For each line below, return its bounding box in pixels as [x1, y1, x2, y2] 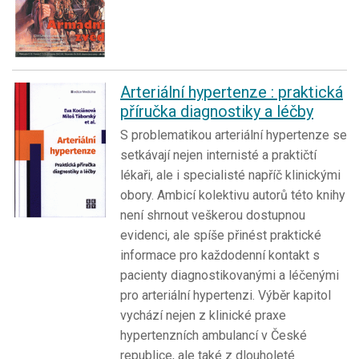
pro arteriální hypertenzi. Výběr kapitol [120, 287, 331, 303]
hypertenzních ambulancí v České [120, 327, 307, 343]
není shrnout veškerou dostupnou [120, 207, 305, 223]
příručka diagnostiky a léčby [120, 101, 313, 121]
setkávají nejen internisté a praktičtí [120, 147, 317, 163]
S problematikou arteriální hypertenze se [120, 127, 347, 143]
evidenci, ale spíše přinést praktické [120, 227, 321, 243]
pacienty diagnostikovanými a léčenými [120, 267, 339, 283]
